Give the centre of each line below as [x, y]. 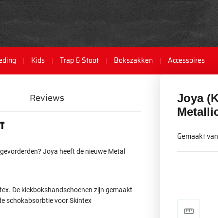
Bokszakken [133, 60]
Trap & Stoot [79, 60]
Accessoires [186, 60]
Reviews [47, 98]
